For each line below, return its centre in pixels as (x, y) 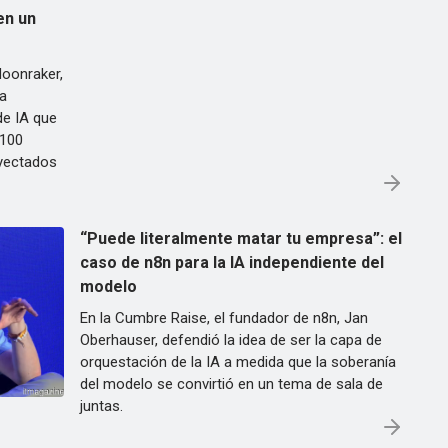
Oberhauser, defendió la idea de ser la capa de (231, 340)
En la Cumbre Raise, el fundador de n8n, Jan (224, 318)
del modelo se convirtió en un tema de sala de (231, 384)
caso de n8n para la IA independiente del (232, 262)
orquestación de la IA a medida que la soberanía (238, 362)
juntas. (101, 406)
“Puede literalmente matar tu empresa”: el (241, 238)
